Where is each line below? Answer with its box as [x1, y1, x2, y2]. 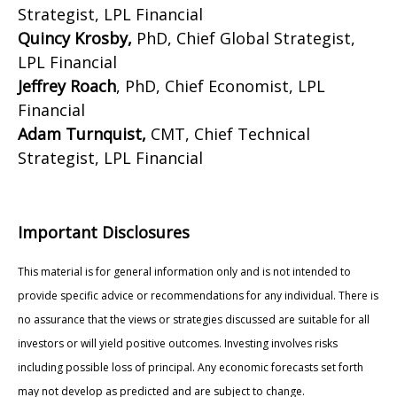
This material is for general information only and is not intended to [18, 263, 351, 279]
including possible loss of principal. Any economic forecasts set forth [18, 359, 363, 375]
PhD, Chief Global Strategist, [132, 27, 355, 49]
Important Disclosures [18, 221, 190, 243]
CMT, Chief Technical [146, 122, 310, 144]
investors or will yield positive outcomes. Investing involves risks [18, 335, 338, 351]
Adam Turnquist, [18, 122, 146, 144]
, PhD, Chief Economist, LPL [116, 74, 325, 97]
